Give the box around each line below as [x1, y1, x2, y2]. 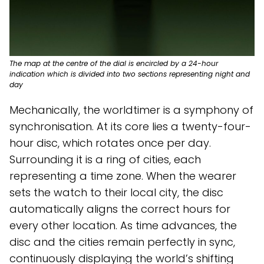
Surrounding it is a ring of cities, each [9, 152, 201, 167]
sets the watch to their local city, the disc [9, 185, 223, 200]
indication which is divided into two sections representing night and [9, 69, 250, 80]
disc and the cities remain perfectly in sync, [9, 235, 235, 250]
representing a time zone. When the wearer [9, 169, 236, 184]
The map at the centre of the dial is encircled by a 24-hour [9, 58, 218, 69]
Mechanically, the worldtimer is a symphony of [9, 103, 253, 118]
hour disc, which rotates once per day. [9, 136, 211, 151]
